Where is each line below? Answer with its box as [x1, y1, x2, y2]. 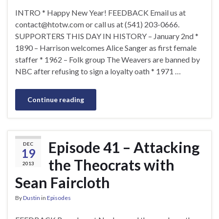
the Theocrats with [48, 155, 175, 174]
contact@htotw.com [15, 19, 84, 29]
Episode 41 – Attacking [48, 138, 199, 156]
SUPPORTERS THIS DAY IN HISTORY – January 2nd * [15, 31, 198, 41]
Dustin [23, 194, 40, 201]
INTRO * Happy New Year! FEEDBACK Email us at [15, 7, 186, 17]
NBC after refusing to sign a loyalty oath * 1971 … [15, 66, 181, 76]
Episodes [47, 194, 71, 201]
